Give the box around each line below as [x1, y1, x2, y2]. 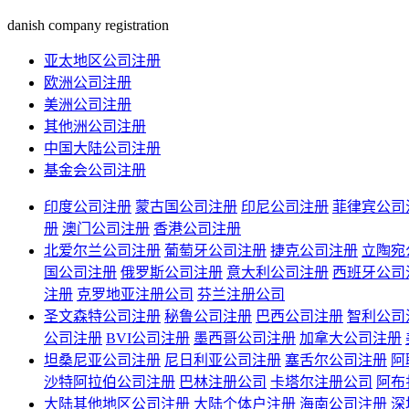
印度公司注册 [44, 198, 131, 215]
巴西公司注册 [256, 308, 343, 324]
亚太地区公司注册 [44, 52, 161, 68]
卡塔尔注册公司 [270, 373, 372, 390]
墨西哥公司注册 [194, 330, 296, 346]
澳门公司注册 [62, 220, 150, 236]
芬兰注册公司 [197, 286, 285, 302]
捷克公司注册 [270, 242, 358, 258]
